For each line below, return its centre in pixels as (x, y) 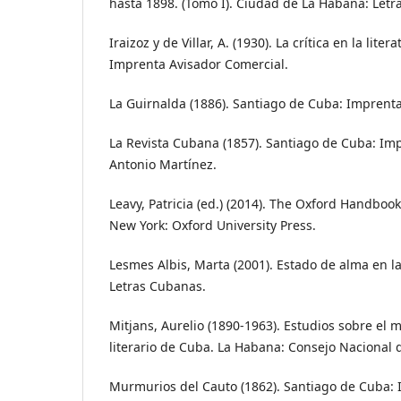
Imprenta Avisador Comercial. (199, 64)
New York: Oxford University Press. (213, 226)
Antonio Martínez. (163, 165)
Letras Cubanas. (158, 286)
